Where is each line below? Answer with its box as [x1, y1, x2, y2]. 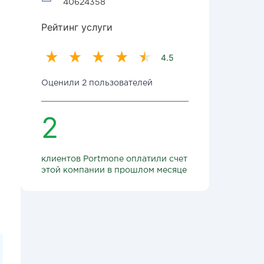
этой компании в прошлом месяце [41, 167, 187, 174]
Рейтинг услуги [41, 21, 113, 33]
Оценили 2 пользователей [41, 80, 153, 87]
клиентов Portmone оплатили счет [41, 156, 187, 163]
